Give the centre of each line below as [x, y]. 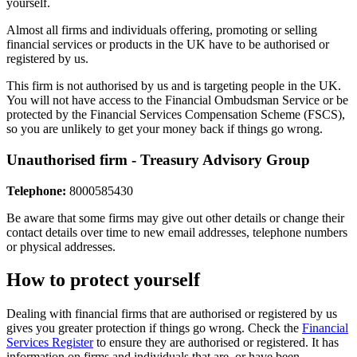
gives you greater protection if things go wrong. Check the [154, 328]
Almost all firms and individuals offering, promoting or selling [162, 30]
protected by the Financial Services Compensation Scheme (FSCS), [176, 115]
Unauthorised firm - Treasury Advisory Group [158, 159]
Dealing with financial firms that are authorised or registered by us [172, 314]
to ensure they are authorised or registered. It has [216, 343]
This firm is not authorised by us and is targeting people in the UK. [174, 86]
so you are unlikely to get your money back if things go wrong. [165, 129]
